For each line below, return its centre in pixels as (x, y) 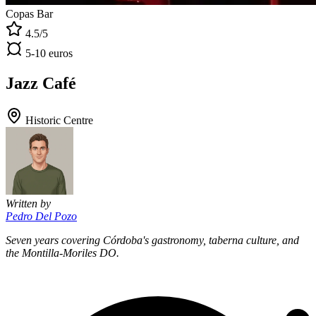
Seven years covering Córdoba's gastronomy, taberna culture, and (152, 240)
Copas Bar (29, 14)
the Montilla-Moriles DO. (62, 253)
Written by (28, 203)
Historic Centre (59, 120)
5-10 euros (49, 53)
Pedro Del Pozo (41, 216)
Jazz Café (41, 83)
